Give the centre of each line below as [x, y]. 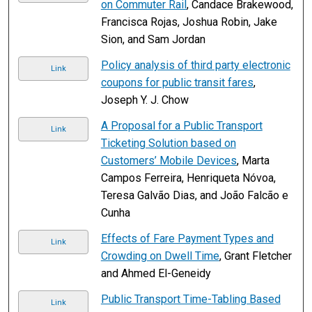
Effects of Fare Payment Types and [187, 238]
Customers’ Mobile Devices [169, 160]
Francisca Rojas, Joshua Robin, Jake [189, 22]
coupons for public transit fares [177, 82]
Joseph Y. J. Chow [145, 100]
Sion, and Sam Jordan [153, 39]
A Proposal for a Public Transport [181, 125]
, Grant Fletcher [255, 256]
